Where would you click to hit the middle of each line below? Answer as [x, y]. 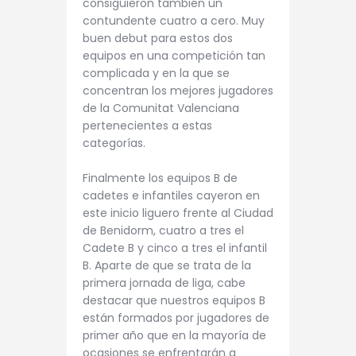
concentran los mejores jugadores [178, 90]
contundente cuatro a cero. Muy [174, 20]
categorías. [114, 143]
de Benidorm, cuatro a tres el [163, 230]
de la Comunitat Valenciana [161, 108]
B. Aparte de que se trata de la [167, 265]
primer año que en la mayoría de [174, 335]
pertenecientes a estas [147, 125]
